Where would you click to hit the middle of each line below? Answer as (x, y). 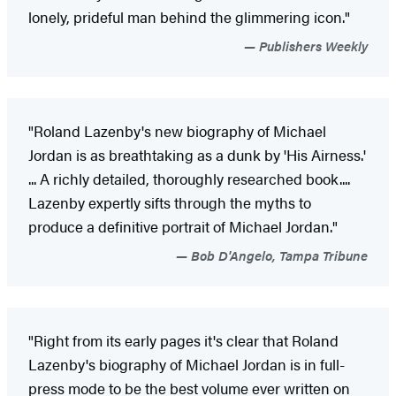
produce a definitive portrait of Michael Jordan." (183, 226)
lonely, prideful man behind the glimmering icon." (189, 16)
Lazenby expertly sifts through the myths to (170, 202)
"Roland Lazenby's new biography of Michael (177, 130)
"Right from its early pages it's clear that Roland (183, 340)
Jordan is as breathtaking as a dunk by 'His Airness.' (197, 154)
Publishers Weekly (312, 45)
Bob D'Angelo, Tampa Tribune (278, 255)
